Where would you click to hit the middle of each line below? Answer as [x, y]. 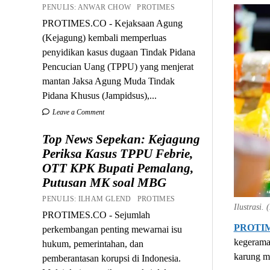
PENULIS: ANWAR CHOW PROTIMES [111, 7]
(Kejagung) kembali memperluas [105, 37]
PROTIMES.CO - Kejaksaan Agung [113, 23]
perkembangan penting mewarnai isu [112, 229]
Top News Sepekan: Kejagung [121, 139]
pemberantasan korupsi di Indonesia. [112, 258]
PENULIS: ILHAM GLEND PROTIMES [111, 199]
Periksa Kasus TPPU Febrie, [118, 153]
